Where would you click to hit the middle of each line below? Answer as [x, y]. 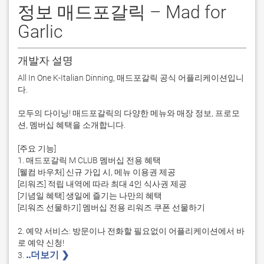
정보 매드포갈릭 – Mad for [122, 12]
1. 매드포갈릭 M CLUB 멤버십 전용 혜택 [89, 160]
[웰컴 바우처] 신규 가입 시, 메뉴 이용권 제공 [97, 172]
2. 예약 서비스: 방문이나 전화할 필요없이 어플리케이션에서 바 [131, 231]
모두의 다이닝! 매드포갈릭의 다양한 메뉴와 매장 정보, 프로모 [129, 113]
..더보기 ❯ [49, 255]
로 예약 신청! [41, 243]
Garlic [40, 32]
